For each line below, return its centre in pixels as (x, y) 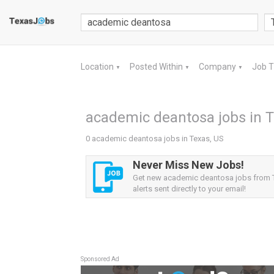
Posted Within (157, 67)
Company (218, 67)
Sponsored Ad (100, 259)
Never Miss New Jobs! (188, 165)
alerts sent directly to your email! (189, 189)
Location (98, 67)
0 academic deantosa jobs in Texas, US (155, 139)
